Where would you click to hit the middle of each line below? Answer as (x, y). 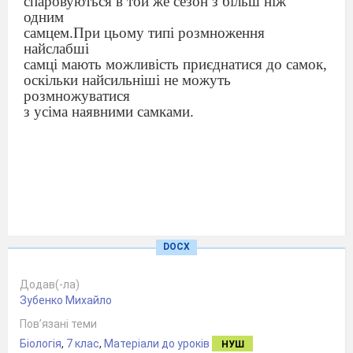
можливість (142, 65)
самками (163, 112)
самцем (46, 33)
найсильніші (121, 80)
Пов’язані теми (58, 324)
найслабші (56, 49)
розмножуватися (77, 96)
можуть (206, 80)
